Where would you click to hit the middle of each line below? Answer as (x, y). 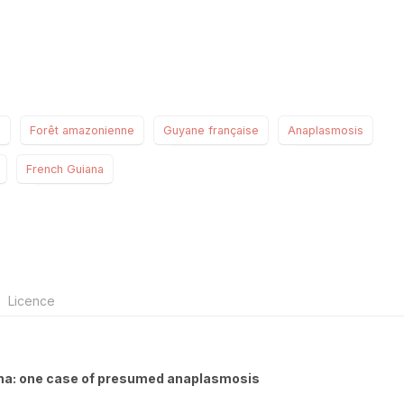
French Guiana (65, 169)
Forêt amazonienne (82, 130)
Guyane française (211, 130)
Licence (30, 300)
